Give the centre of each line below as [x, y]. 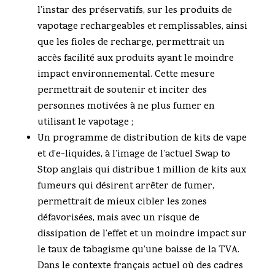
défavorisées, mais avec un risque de [118, 219]
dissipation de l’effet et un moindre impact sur [142, 235]
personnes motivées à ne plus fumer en [126, 107]
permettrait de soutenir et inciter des [122, 91]
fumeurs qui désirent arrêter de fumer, [126, 187]
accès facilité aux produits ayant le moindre [135, 59]
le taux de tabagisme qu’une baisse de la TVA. [138, 251]
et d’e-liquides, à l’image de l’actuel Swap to [134, 155]
